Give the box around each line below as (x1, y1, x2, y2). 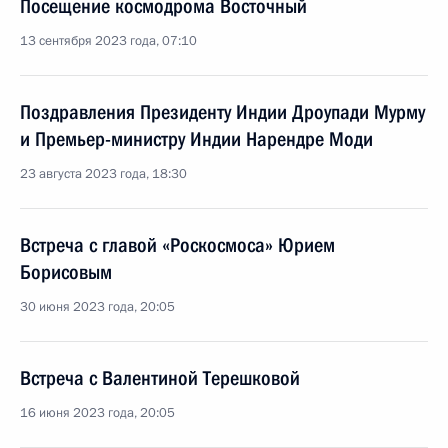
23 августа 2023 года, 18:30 (20, 165, 187, 183)
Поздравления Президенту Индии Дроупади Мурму (20, 100, 425, 124)
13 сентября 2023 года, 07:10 (20, 32, 197, 50)
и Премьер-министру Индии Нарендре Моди (20, 127, 373, 151)
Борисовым (20, 260, 112, 284)
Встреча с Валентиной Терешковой (20, 366, 300, 390)
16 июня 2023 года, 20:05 (20, 404, 175, 422)
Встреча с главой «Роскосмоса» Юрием (20, 233, 335, 257)
